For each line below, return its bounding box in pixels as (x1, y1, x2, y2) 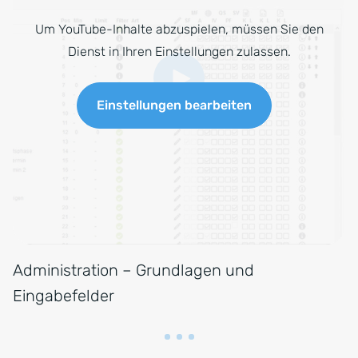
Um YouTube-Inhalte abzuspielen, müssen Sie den (34, 22, 324, 38)
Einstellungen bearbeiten (97, 97, 252, 113)
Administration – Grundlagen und (13, 261, 254, 280)
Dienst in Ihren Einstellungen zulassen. (67, 44, 291, 60)
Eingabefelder (13, 286, 114, 306)
